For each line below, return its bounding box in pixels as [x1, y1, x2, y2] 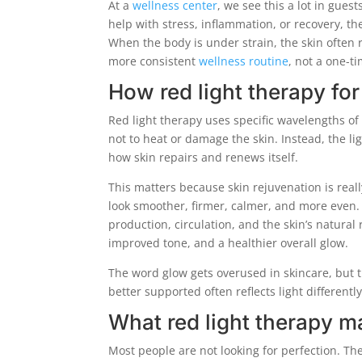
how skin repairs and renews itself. [108, 149, 299, 166]
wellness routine [199, 53, 289, 69]
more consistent [108, 53, 200, 69]
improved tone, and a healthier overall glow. [108, 235, 349, 251]
